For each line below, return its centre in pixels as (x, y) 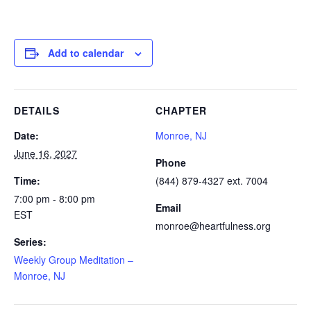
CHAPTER (181, 110)
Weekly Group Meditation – (74, 260)
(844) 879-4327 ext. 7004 (212, 180)
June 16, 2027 (45, 153)
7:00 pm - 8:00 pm (54, 199)
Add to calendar (86, 53)
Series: (30, 242)
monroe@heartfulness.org (213, 226)
